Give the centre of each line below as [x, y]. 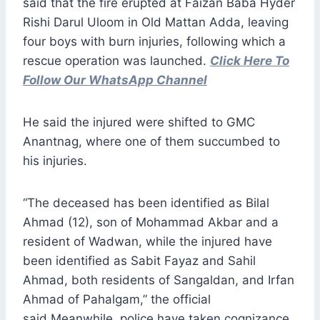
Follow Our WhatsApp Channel [115, 80]
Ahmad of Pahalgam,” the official [117, 300]
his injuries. [55, 161]
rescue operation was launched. [116, 61]
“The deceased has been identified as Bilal [146, 203]
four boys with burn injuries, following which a [154, 42]
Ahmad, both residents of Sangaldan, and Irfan [159, 280]
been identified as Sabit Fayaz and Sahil [139, 261]
